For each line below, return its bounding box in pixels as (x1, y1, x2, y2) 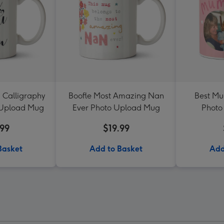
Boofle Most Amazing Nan (68, 90, 164, 100)
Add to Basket (89, 143, 142, 153)
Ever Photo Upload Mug (72, 102, 160, 112)
